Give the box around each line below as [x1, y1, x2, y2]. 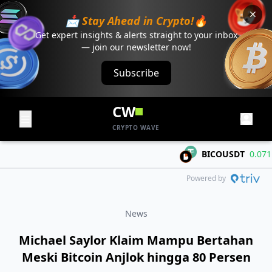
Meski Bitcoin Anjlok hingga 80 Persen [21, 249, 251, 265]
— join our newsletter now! [81, 41, 191, 53]
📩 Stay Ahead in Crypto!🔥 [65, 13, 207, 28]
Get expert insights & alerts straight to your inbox [35, 29, 237, 41]
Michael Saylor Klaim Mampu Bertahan [19, 232, 253, 248]
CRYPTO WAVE [112, 123, 160, 132]
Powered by [186, 173, 226, 183]
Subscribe [113, 66, 159, 80]
